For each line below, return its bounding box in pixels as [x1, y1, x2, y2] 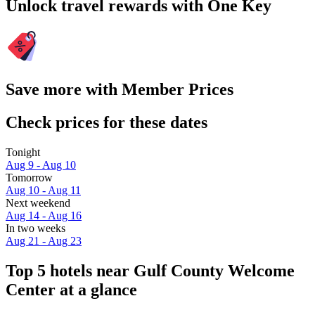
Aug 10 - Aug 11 [6, 184, 81, 196]
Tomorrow [6, 171, 53, 184]
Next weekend [6, 196, 70, 209]
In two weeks [6, 221, 65, 234]
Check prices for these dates [6, 112, 207, 131]
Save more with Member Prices [6, 79, 233, 98]
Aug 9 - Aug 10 [6, 158, 76, 171]
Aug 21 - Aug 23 [6, 234, 82, 247]
